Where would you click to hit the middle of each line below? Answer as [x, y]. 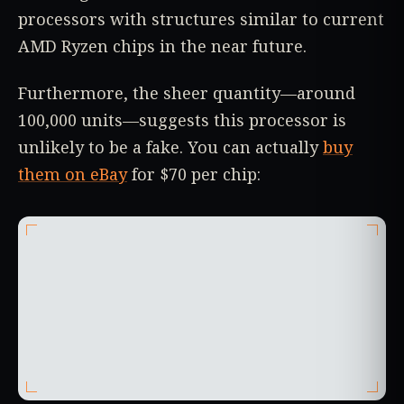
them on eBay [73, 174]
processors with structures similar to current [201, 19]
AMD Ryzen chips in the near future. [162, 46]
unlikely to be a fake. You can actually [170, 147]
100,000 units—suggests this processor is [182, 119]
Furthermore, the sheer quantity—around [187, 92]
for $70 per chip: [194, 174]
